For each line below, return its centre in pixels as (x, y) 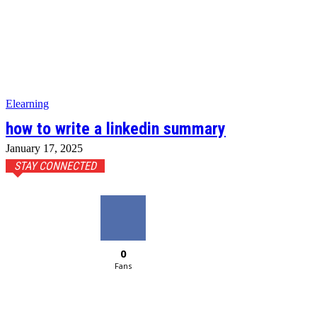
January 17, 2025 (44, 148)
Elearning (27, 104)
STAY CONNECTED (55, 166)
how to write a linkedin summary (116, 129)
